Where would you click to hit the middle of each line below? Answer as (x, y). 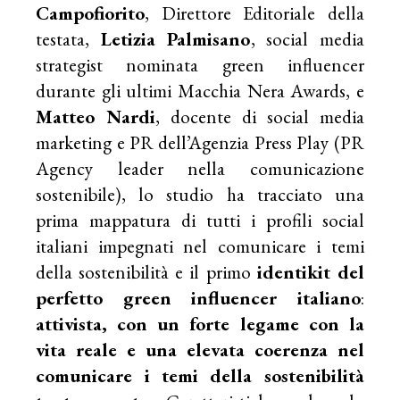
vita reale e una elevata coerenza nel (200, 349)
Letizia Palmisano (175, 38)
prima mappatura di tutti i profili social (200, 220)
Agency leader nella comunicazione (200, 168)
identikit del (310, 271)
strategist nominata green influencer (200, 64)
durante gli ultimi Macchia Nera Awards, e (200, 90)
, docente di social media (260, 116)
